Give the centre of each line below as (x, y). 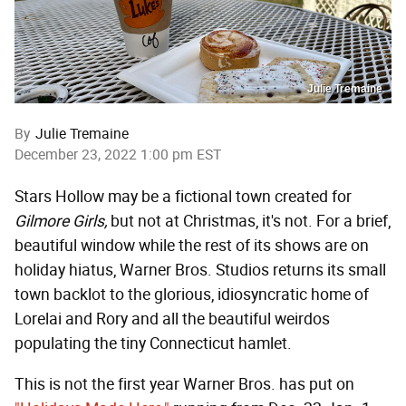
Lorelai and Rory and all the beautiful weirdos (172, 319)
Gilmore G (49, 222)
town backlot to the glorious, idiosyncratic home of (192, 295)
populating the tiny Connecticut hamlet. (153, 344)
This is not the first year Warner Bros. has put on (184, 385)
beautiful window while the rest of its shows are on (192, 246)
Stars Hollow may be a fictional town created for (183, 197)
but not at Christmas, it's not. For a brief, (249, 222)
